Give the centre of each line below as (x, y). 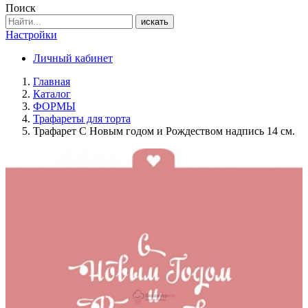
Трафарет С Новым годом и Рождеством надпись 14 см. (164, 131)
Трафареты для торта (82, 119)
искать (155, 22)
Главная (52, 81)
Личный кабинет (73, 58)
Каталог (52, 94)
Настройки (31, 35)
